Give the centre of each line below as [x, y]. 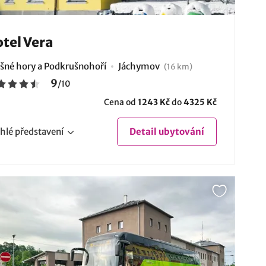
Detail [143, 131]
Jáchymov [140, 66]
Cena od [121, 102]
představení [39, 131]
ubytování [180, 131]
